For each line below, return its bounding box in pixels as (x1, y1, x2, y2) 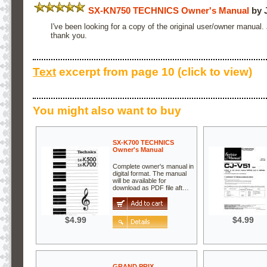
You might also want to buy (33, 104, 181, 117)
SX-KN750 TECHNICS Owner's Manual (88, 5, 249, 15)
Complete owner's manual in (113, 163, 194, 170)
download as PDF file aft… (113, 184, 189, 192)
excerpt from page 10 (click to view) (56, 66, 252, 79)
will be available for (113, 177, 166, 185)
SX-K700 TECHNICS (113, 138, 174, 146)
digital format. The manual (113, 170, 187, 178)
